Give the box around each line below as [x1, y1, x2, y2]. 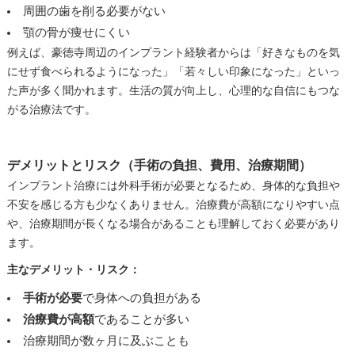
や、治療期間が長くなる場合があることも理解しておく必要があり [6, 217, 340, 230]
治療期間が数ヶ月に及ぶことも [22, 334, 189, 347]
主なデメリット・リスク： [6, 263, 140, 276]
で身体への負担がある [82, 291, 201, 304]
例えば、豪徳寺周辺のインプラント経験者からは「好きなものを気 [6, 46, 340, 59]
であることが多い [94, 312, 189, 326]
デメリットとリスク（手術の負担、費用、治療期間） [6, 158, 311, 172]
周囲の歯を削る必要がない [22, 4, 166, 17]
